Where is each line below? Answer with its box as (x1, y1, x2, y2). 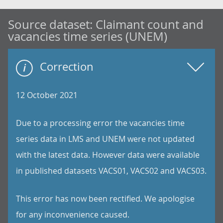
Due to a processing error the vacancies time (16, 117, 185, 128)
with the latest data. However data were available (16, 149, 200, 160)
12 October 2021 (16, 90, 78, 101)
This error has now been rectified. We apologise (16, 193, 195, 204)
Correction (40, 59, 94, 74)
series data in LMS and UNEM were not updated (16, 133, 195, 144)
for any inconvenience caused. (16, 209, 129, 220)
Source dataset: (8, 16, 96, 32)
